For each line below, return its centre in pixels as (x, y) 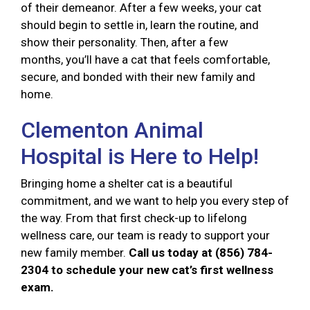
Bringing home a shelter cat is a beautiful (127, 184)
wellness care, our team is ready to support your (145, 236)
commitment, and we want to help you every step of (155, 201)
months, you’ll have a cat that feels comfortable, (145, 60)
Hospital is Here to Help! (143, 157)
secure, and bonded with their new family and (138, 77)
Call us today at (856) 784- (201, 253)
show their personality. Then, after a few (125, 43)
